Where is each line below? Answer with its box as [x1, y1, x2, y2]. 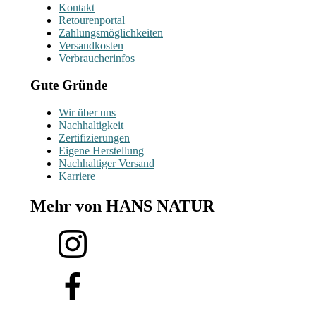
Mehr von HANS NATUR [30, 196, 214, 215]
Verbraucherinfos [59, 51, 135, 64]
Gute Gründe [30, 78, 107, 93]
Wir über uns [59, 107, 116, 119]
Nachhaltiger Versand [59, 157, 154, 169]
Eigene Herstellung [59, 145, 144, 157]
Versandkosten [59, 39, 123, 51]
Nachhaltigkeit [59, 119, 123, 131]
